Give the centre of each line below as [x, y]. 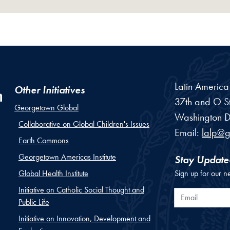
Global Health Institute [53, 173]
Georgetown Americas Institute [67, 157]
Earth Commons [44, 140]
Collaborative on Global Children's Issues [84, 124]
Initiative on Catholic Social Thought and [81, 189]
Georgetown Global [46, 107]
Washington [198, 117]
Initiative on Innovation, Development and [84, 218]
